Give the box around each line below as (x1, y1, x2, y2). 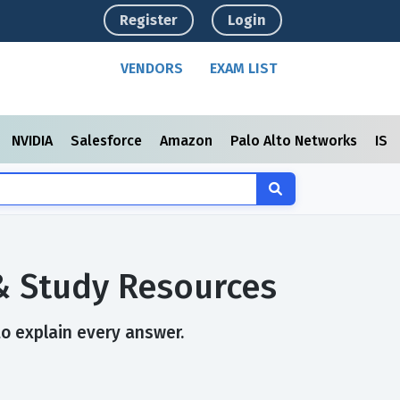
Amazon (160, 132, 216, 149)
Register (120, 12, 179, 29)
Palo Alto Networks (230, 132, 361, 149)
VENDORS (121, 60, 184, 77)
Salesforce (71, 132, 146, 149)
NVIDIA (12, 132, 56, 149)
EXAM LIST (210, 60, 278, 77)
